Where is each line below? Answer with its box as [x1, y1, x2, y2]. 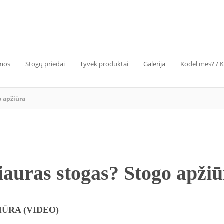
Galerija [143, 59, 165, 68]
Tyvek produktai [80, 59, 128, 68]
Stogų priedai [25, 59, 65, 68]
